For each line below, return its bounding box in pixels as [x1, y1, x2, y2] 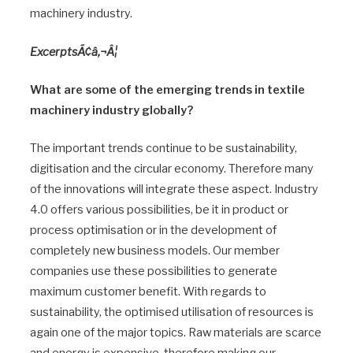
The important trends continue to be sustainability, [30, 140, 297, 155]
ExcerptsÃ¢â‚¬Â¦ [30, 44, 117, 59]
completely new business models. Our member [30, 243, 280, 258]
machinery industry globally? [30, 102, 193, 117]
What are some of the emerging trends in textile [30, 82, 305, 97]
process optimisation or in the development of [30, 222, 277, 237]
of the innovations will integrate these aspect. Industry [30, 181, 318, 196]
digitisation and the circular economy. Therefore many [30, 161, 314, 176]
